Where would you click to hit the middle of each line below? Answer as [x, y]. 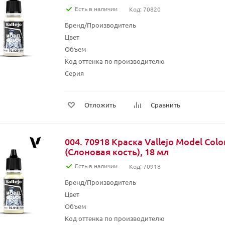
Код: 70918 [145, 166]
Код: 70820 [145, 9]
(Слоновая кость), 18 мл [117, 151]
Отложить [100, 105]
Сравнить [165, 105]
